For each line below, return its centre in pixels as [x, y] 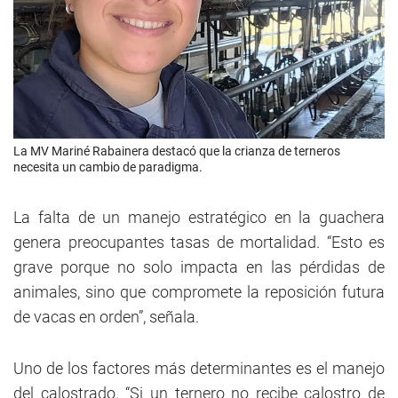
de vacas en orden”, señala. [106, 317]
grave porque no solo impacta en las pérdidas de [199, 267]
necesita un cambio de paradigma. [108, 167]
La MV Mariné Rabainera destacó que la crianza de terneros [177, 151]
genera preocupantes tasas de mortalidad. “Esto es [199, 243]
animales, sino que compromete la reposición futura [199, 292]
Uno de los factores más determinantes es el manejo [199, 369]
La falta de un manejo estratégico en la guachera [199, 218]
